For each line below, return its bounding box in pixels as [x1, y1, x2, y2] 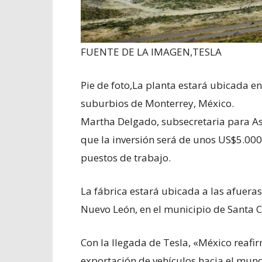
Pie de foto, [81, 78, 132, 92]
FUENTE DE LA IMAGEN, [81, 44, 192, 58]
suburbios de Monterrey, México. [81, 96, 234, 110]
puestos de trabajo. [81, 150, 171, 164]
